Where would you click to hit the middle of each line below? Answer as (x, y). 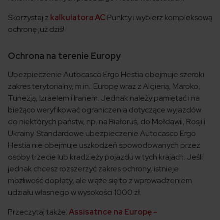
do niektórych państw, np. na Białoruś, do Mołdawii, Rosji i (107, 122)
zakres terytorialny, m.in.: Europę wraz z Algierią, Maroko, (104, 86)
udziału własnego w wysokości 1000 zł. (75, 192)
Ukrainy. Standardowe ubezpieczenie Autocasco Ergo (102, 134)
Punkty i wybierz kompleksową (159, 18)
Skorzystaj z (29, 18)
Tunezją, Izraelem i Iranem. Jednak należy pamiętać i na (104, 98)
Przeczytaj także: (38, 212)
